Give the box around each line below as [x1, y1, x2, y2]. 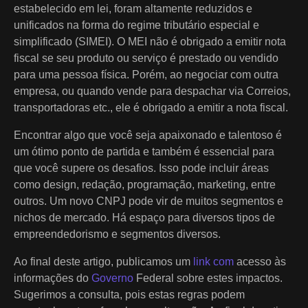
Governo [91, 272, 133, 284]
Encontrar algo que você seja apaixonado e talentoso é [14, 129, 282, 141]
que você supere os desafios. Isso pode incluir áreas [14, 162, 269, 174]
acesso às [234, 255, 286, 267]
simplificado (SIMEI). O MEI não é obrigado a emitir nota [14, 35, 286, 47]
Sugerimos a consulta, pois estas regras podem [14, 288, 245, 300]
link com [193, 255, 234, 267]
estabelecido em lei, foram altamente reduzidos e [14, 2, 252, 14]
